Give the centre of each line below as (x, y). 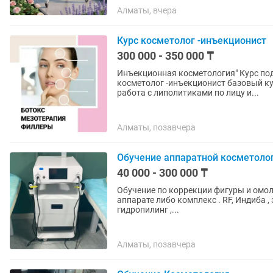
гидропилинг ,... (148, 210)
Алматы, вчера (147, 10)
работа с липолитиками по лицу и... (188, 93)
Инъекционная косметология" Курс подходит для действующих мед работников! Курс (178, 73)
